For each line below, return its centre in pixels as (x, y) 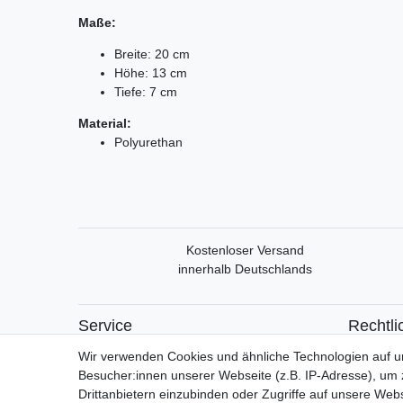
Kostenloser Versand (245, 250)
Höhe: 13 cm (151, 72)
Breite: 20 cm (152, 54)
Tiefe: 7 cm (146, 91)
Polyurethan (148, 142)
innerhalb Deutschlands (245, 269)
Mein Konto (111, 349)
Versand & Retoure (132, 368)
